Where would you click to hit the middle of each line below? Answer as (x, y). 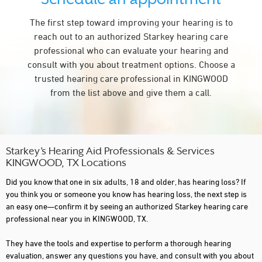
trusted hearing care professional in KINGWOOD (131, 78)
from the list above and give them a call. (131, 92)
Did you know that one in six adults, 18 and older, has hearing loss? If (126, 182)
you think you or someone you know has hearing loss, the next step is (126, 194)
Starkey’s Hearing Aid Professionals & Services (110, 152)
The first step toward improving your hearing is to (131, 22)
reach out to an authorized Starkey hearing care (131, 36)
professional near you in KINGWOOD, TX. (77, 218)
